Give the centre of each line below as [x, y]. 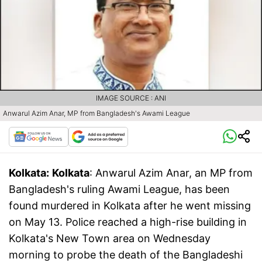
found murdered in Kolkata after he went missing [130, 206]
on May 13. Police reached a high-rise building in [128, 222]
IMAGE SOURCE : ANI [131, 98]
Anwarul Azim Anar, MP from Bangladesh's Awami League [96, 113]
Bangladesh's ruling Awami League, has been [119, 189]
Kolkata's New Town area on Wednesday [110, 239]
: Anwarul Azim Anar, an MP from [171, 173]
